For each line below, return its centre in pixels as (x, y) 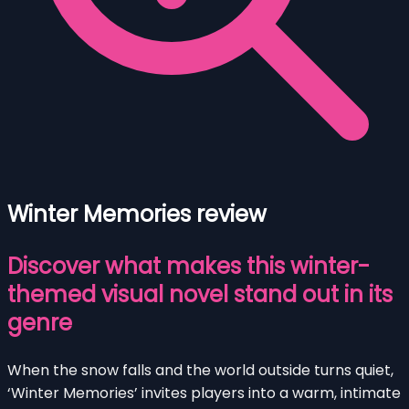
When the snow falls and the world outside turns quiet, (200, 370)
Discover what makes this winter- (189, 266)
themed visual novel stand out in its (200, 294)
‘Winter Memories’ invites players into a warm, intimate (204, 393)
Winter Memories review (137, 214)
